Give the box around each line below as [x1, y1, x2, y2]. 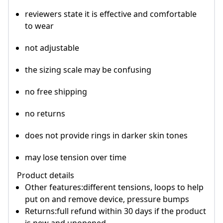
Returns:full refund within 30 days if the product [25, 206, 206, 217]
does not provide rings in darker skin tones [25, 130, 188, 141]
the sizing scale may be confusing [25, 64, 151, 76]
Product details [17, 170, 74, 181]
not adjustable [25, 42, 79, 54]
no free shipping [25, 86, 87, 98]
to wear [25, 20, 54, 32]
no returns [25, 108, 65, 119]
